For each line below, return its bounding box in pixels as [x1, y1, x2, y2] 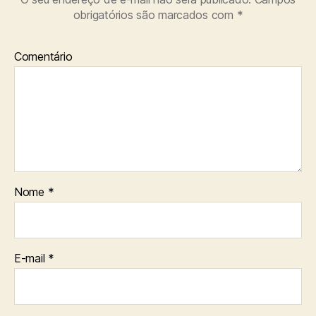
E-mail [14, 250, 49, 265]
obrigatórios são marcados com [73, 7, 237, 22]
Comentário [14, 49, 73, 63]
